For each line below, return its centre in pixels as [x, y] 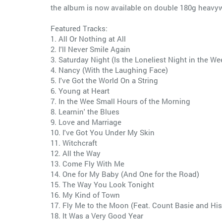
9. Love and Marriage [86, 122]
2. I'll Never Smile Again [90, 49]
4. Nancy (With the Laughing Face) [109, 70]
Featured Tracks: [79, 28]
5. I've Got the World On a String [104, 80]
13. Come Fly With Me [87, 164]
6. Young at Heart [80, 91]
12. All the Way [76, 153]
